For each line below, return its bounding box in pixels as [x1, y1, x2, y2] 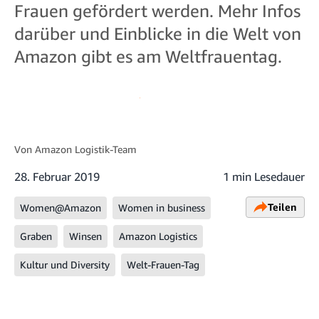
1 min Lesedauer [223, 169, 305, 184]
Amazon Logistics [119, 229, 197, 242]
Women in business [118, 201, 205, 214]
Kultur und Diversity [20, 258, 110, 271]
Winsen [69, 229, 102, 242]
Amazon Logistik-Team [35, 142, 137, 155]
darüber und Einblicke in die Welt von [14, 23, 301, 43]
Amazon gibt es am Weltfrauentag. [14, 46, 282, 66]
